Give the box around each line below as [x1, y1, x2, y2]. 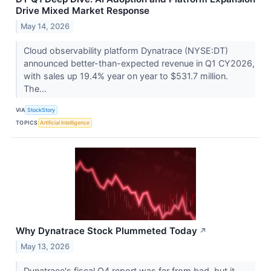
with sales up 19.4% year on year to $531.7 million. [23, 70, 228, 81]
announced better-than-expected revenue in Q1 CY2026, [23, 57, 255, 68]
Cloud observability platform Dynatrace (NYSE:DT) [23, 45, 228, 56]
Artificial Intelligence [40, 119, 90, 126]
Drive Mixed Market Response [16, 5, 149, 17]
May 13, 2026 [21, 241, 70, 251]
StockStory [27, 106, 56, 114]
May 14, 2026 [21, 21, 70, 31]
